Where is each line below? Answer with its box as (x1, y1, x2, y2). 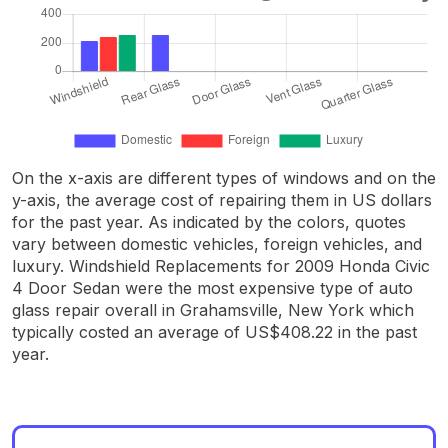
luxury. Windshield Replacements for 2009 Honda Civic (12, 255, 430, 276)
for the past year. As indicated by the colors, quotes (12, 211, 406, 232)
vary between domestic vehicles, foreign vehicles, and (12, 233, 422, 254)
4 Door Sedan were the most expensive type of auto (12, 277, 413, 298)
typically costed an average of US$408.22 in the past (12, 321, 417, 342)
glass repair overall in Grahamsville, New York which (12, 299, 414, 320)
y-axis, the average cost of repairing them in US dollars (12, 189, 432, 210)
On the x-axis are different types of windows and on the (12, 167, 436, 188)
